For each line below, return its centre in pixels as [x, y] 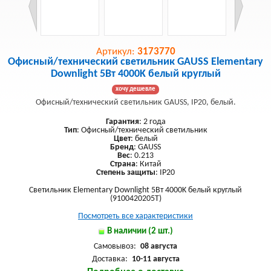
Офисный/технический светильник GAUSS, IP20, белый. [135, 103]
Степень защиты [126, 173]
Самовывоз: [116, 247]
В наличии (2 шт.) [140, 231]
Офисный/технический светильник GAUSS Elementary [135, 62]
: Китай [148, 164]
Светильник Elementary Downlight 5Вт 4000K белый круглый [135, 190]
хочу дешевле [135, 89]
